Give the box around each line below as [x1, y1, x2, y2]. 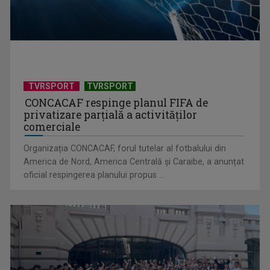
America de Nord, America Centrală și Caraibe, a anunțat [24, 170, 245, 180]
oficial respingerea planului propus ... [24, 183, 165, 193]
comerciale [24, 133, 81, 148]
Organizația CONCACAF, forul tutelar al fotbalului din [24, 157, 227, 167]
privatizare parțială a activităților [24, 121, 198, 136]
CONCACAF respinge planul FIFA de [25, 109, 209, 124]
